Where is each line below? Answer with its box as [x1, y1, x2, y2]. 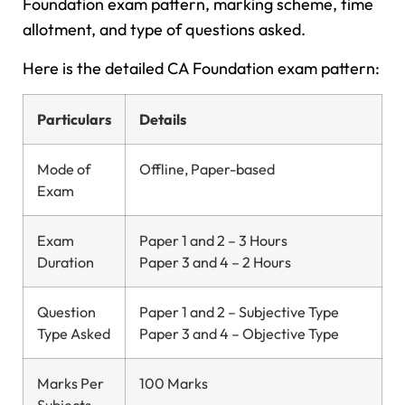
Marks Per [37, 373, 104, 392]
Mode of [37, 159, 90, 178]
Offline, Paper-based [139, 159, 275, 178]
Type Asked [37, 324, 110, 343]
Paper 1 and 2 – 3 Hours [139, 231, 287, 250]
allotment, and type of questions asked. [23, 19, 309, 41]
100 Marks [139, 373, 208, 392]
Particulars [37, 109, 111, 128]
